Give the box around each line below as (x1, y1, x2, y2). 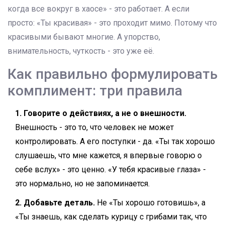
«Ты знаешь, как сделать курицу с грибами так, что (15, 212, 207, 222)
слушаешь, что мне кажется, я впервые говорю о (15, 151, 202, 161)
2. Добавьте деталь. (15, 198, 95, 208)
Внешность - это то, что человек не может (15, 123, 174, 133)
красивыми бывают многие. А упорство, (8, 32, 160, 42)
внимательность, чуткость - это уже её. (8, 46, 154, 56)
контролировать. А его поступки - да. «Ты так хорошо (15, 137, 215, 147)
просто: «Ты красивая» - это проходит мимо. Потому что (8, 18, 217, 28)
